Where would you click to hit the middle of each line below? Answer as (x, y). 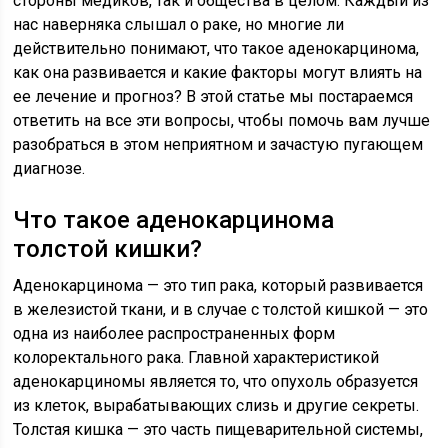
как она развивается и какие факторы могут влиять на (218, 72)
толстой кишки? (108, 249)
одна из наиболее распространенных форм (174, 333)
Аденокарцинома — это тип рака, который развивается (218, 285)
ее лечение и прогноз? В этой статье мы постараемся (213, 96)
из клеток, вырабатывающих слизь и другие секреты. (216, 405)
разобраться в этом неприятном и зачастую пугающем (218, 144)
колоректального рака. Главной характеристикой (196, 357)
